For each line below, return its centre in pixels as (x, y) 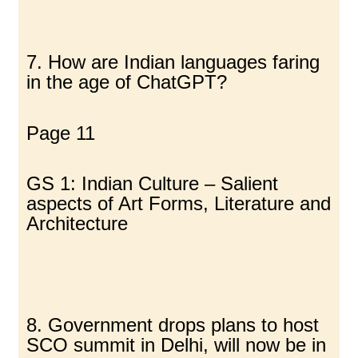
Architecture (78, 223)
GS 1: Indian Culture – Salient (153, 183)
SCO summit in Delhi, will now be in (177, 344)
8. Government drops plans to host (173, 324)
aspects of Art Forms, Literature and (179, 203)
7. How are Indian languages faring (173, 62)
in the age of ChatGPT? (127, 82)
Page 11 (61, 133)
